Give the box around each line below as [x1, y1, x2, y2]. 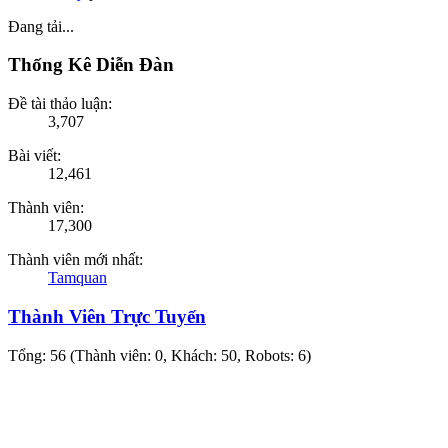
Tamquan [48, 269, 107, 287]
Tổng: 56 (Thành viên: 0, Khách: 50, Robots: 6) [8, 346, 311, 364]
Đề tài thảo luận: [8, 95, 112, 113]
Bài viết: [8, 147, 61, 165]
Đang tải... [8, 17, 74, 35]
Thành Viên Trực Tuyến [8, 305, 206, 327]
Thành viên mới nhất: [8, 251, 143, 269]
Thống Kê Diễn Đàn [8, 54, 174, 76]
